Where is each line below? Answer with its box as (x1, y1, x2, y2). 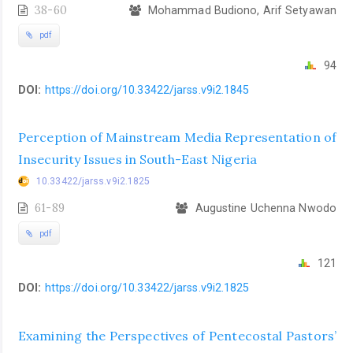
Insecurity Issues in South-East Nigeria (18, 151, 257, 168)
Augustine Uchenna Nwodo (191, 202, 336, 215)
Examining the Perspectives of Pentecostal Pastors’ (18, 327, 336, 344)
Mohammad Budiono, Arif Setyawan (144, 3, 336, 17)
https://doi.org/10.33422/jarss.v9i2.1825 (44, 281, 250, 295)
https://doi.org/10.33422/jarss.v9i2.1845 (44, 83, 250, 96)
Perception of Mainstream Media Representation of (18, 129, 336, 146)
